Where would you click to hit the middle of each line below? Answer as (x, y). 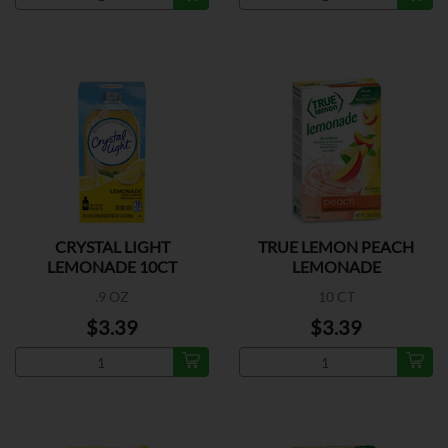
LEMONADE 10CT (112, 266)
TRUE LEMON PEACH (336, 246)
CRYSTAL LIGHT (112, 246)
